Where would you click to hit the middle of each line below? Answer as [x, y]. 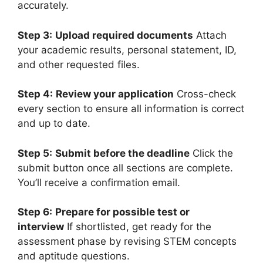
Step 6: [35, 212]
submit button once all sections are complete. [125, 168]
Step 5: [35, 153]
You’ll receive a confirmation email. [99, 182]
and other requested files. [79, 64]
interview [41, 227]
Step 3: [35, 35]
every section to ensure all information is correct [131, 109]
